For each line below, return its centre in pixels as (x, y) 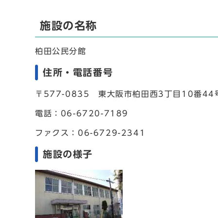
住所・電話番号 (78, 72)
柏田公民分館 (61, 51)
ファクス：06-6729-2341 (91, 133)
